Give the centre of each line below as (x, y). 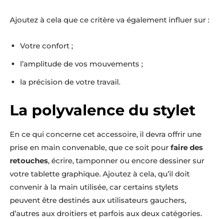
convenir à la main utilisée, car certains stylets (94, 187)
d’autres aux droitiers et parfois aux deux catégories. (106, 213)
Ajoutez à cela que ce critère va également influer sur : (109, 20)
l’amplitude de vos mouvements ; (81, 64)
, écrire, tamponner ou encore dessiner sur (126, 161)
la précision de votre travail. (70, 82)
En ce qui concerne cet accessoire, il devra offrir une (106, 134)
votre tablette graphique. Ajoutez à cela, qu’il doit (100, 174)
